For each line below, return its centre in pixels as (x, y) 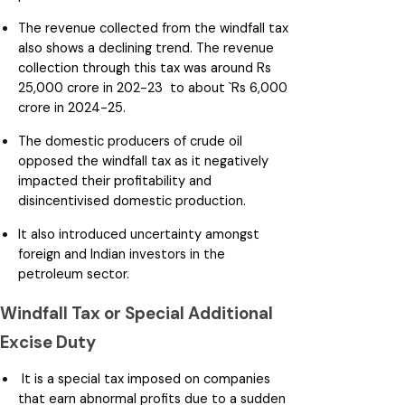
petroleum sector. (75, 273)
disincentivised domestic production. (134, 200)
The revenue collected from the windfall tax (153, 28)
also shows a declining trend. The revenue (146, 47)
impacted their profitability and (115, 180)
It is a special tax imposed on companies (144, 378)
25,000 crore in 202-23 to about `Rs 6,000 (153, 87)
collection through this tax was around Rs (145, 67)
